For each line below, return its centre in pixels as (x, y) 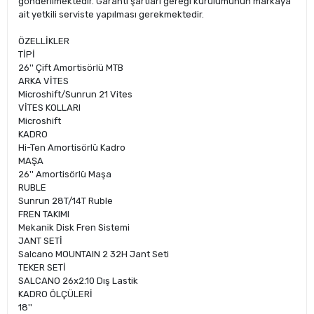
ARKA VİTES (43, 81)
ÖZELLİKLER (44, 41)
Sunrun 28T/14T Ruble (66, 201)
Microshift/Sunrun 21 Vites (75, 94)
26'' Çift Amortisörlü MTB (71, 68)
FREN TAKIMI (44, 214)
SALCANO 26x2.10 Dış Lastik (78, 281)
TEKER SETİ (42, 267)
